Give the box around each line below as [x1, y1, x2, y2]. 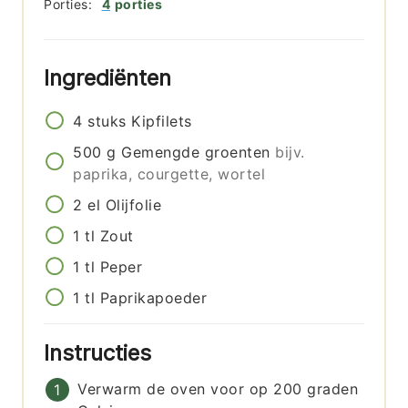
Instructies [44, 340, 158, 367]
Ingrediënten [44, 65, 178, 92]
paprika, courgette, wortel [73, 165, 266, 184]
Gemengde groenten [121, 143, 270, 162]
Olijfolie [105, 196, 162, 215]
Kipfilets [131, 112, 192, 131]
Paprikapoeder [99, 289, 208, 308]
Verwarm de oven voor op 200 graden [77, 380, 359, 399]
